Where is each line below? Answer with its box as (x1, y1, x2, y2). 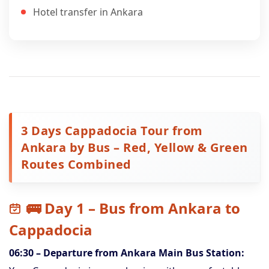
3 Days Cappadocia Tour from (21, 122, 203, 139)
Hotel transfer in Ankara (33, 5, 143, 19)
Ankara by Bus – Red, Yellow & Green (21, 139, 248, 156)
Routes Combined (21, 156, 131, 172)
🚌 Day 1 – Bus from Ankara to (26, 198, 240, 218)
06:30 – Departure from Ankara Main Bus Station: (9, 246, 244, 259)
